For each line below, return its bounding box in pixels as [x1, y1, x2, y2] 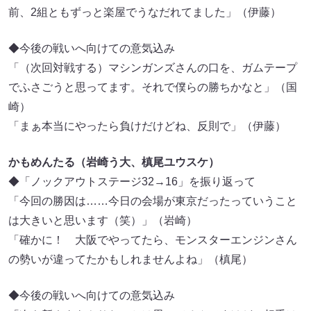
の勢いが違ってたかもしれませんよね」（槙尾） [8, 253, 253, 266]
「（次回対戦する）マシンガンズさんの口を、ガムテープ [8, 62, 297, 74]
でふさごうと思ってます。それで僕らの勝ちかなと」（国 [8, 81, 297, 94]
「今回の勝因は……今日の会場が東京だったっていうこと [8, 195, 297, 208]
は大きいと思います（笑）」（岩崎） [8, 215, 197, 227]
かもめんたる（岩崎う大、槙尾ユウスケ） [8, 156, 219, 169]
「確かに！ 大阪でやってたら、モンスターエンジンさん [8, 234, 297, 246]
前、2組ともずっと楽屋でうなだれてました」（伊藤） [8, 6, 281, 19]
